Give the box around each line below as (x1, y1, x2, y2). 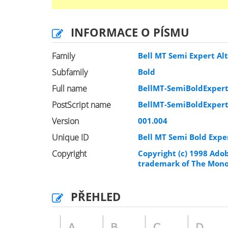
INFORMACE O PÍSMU (71, 24, 189, 40)
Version (52, 116, 79, 127)
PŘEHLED (71, 189, 121, 204)
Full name (52, 83, 87, 94)
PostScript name (52, 99, 111, 110)
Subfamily (52, 67, 88, 78)
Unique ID (52, 132, 89, 143)
